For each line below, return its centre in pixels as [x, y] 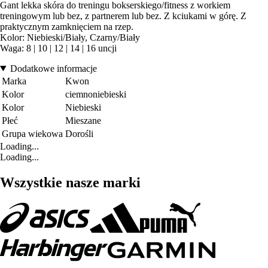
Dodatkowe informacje [53, 68]
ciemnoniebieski [96, 94]
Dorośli [79, 133]
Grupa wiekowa [32, 133]
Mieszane [83, 120]
